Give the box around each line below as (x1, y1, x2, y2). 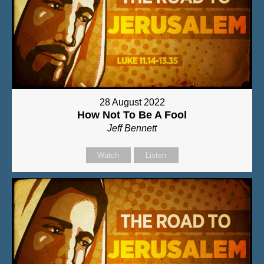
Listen (146, 151, 166, 160)
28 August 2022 (99, 97, 165, 108)
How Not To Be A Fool (77, 109, 187, 121)
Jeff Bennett (107, 123, 157, 134)
